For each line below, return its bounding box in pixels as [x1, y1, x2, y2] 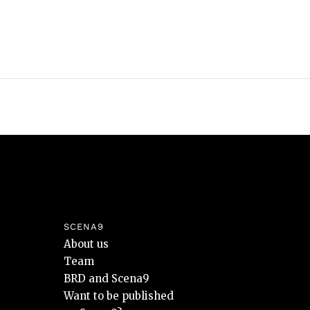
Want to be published [64, 289, 174, 302]
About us [64, 237, 109, 250]
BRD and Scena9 [64, 272, 149, 285]
